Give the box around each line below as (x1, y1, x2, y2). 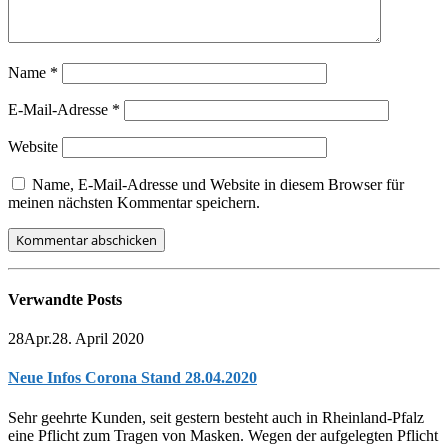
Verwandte (8, 290, 87, 308)
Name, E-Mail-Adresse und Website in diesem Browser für (32, 175, 404, 193)
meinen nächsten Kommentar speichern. (8, 193, 260, 211)
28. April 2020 (52, 330, 144, 348)
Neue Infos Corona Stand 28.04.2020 (8, 369, 257, 387)
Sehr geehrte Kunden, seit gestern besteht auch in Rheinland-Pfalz (8, 408, 424, 426)
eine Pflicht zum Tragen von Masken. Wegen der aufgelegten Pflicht (8, 426, 438, 444)
